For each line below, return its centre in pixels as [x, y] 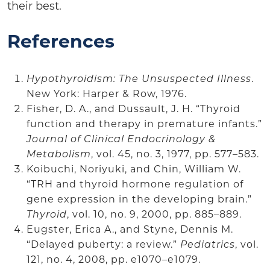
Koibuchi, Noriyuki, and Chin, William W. [134, 170]
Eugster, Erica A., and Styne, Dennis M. [130, 230]
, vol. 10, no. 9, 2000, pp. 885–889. [156, 215]
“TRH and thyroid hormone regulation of [135, 185]
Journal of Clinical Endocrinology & [121, 140]
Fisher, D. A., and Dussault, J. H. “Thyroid [133, 109]
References [61, 43]
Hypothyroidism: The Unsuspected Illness [139, 79]
